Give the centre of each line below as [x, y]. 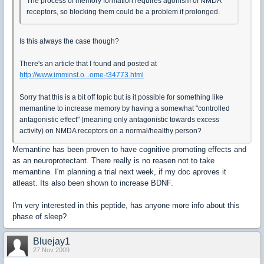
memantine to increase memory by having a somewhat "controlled [125, 108]
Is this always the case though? [69, 41]
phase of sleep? [39, 217]
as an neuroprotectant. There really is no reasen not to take [113, 161]
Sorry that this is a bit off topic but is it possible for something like [121, 97]
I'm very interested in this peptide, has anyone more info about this [126, 205]
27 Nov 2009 [51, 250]
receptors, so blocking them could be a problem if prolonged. [123, 12]
